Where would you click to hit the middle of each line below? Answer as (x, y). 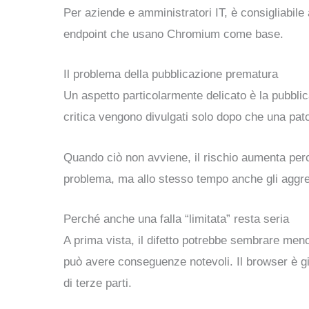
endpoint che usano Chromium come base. (173, 34)
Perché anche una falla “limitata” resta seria (176, 219)
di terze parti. (98, 283)
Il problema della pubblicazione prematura (171, 74)
